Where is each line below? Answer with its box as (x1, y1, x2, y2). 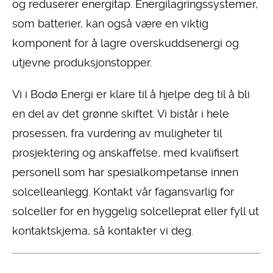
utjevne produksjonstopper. (12, 55, 152, 69)
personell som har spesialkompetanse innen (12, 165, 238, 179)
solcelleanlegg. (12, 185, 93, 198)
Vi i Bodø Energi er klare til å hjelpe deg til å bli (12, 87, 250, 101)
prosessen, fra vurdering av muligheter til (12, 126, 222, 140)
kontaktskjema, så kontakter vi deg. (12, 224, 193, 237)
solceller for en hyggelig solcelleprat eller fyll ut (12, 204, 259, 218)
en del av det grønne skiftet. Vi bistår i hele (12, 107, 229, 120)
